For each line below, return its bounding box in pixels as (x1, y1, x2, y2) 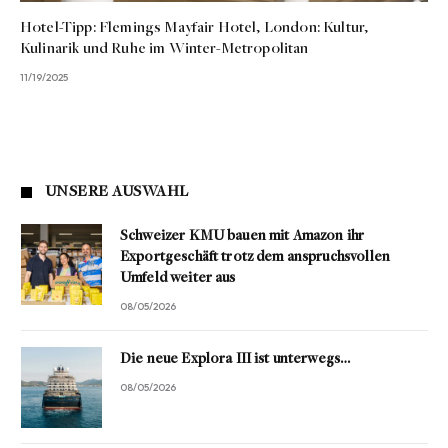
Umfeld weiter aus (120, 271, 236, 287)
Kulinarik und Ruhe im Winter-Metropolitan (20, 41, 309, 58)
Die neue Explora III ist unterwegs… (120, 352, 351, 368)
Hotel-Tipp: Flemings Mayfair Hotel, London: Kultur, (20, 20, 369, 37)
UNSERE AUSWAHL (45, 184, 189, 201)
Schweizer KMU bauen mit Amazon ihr (120, 229, 365, 245)
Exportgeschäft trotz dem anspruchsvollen (120, 250, 390, 266)
